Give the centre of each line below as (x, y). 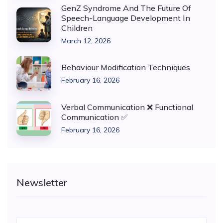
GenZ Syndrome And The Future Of (126, 8)
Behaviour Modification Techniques (126, 67)
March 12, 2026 (86, 41)
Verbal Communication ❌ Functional (127, 107)
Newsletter (42, 182)
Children (77, 28)
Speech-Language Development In (126, 18)
